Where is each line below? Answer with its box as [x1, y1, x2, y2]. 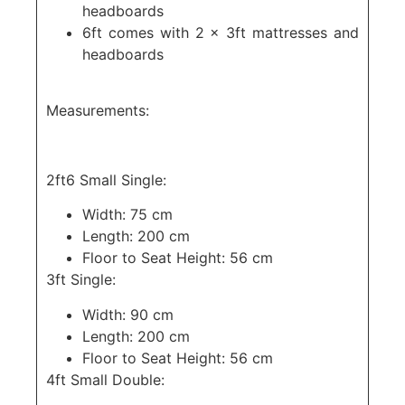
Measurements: [46, 101, 149, 120]
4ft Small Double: [46, 370, 165, 389]
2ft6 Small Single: [46, 171, 166, 190]
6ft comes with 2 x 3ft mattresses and [82, 23, 359, 42]
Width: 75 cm [82, 205, 173, 224]
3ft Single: [46, 270, 116, 289]
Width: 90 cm [82, 305, 174, 324]
